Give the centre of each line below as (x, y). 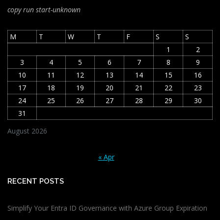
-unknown (66, 10)
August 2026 (27, 131)
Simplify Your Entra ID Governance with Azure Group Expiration (107, 208)
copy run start (29, 10)
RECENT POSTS (36, 181)
